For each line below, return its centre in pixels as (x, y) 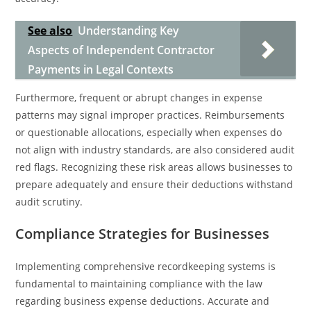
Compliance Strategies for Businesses (143, 234)
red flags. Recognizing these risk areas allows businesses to (154, 167)
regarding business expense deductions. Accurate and (143, 301)
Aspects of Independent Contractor (121, 50)
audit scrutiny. (49, 202)
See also (50, 31)
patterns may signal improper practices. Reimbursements (150, 115)
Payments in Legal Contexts (101, 69)
